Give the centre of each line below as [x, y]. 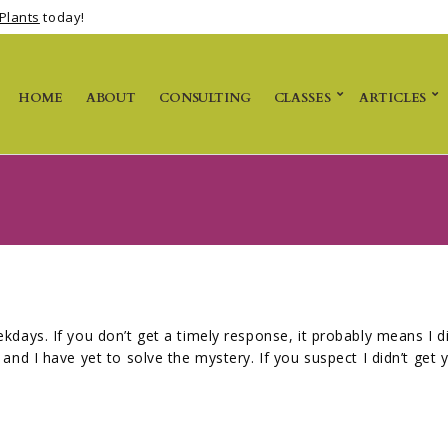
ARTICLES [393, 98]
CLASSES [302, 98]
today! [62, 17]
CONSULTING [204, 98]
